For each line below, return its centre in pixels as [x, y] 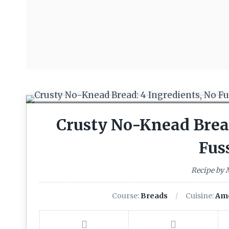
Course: [126, 196]
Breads [154, 196]
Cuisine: [200, 196]
